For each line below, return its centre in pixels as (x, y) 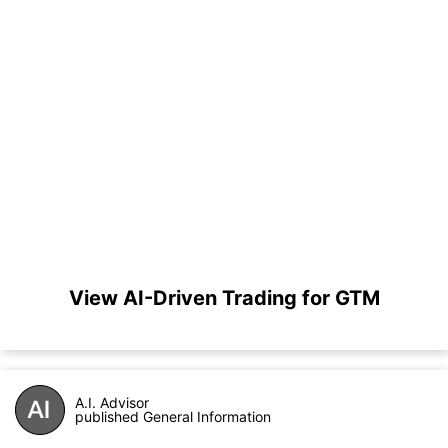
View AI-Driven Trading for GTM (224, 298)
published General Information (173, 417)
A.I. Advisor (112, 403)
